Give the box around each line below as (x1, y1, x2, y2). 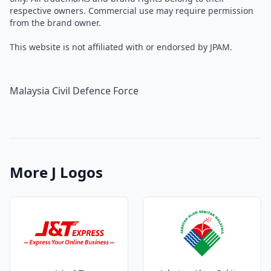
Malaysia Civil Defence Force (10, 84, 139, 97)
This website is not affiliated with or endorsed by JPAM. (10, 41, 232, 53)
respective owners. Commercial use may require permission (10, 5, 253, 16)
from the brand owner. (10, 17, 101, 28)
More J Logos (10, 162, 103, 182)
